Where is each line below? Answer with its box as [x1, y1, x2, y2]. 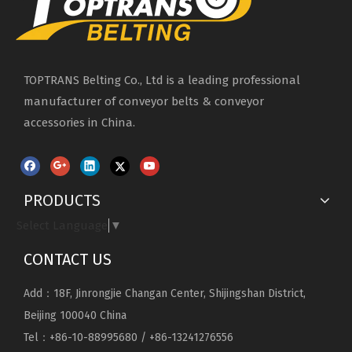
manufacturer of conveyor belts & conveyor [24, 94, 264, 109]
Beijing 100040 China [24, 309, 126, 323]
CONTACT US [24, 250, 112, 269]
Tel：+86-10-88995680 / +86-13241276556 [24, 331, 233, 345]
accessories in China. [24, 115, 135, 130]
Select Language [16, 218, 108, 233]
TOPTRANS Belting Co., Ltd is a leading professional [24, 73, 300, 88]
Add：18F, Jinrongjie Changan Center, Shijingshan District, [24, 287, 306, 301]
